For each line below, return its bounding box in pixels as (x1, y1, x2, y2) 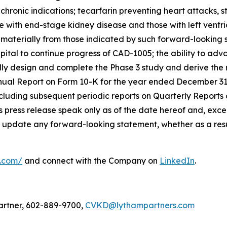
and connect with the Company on (22, 156, 160, 166)
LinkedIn (160, 156, 195, 166)
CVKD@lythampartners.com (85, 200, 195, 211)
